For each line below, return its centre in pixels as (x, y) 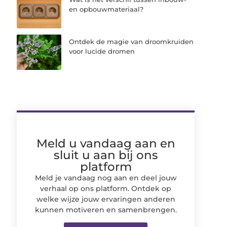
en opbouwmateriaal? (106, 9)
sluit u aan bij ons (106, 155)
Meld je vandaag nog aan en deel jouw (106, 178)
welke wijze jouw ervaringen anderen (106, 199)
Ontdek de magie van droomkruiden (131, 41)
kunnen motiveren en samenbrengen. (106, 210)
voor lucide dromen (102, 51)
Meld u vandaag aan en (106, 143)
